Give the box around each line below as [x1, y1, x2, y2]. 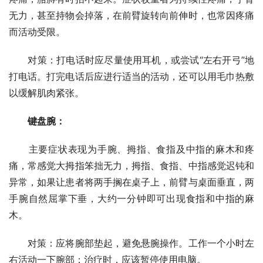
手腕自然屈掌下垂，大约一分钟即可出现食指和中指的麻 [9, 192, 254, 204]
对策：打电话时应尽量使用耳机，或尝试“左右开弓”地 [9, 53, 254, 66]
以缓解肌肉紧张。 [9, 86, 84, 99]
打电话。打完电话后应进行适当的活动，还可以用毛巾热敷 [9, 70, 254, 82]
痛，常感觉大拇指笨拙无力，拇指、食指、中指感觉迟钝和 [9, 159, 254, 171]
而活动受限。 [9, 25, 65, 38]
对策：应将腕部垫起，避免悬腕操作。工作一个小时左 [9, 237, 254, 249]
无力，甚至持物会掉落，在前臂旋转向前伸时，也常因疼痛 [9, 9, 254, 21]
